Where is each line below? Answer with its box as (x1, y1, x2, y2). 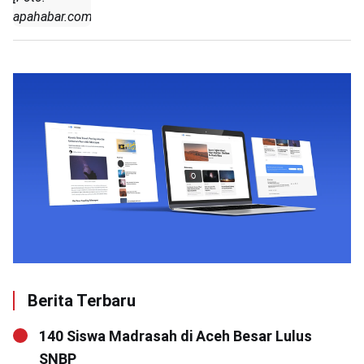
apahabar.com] (13, 9, 96, 25)
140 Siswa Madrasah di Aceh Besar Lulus (39, 327, 312, 345)
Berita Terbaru (28, 291, 136, 311)
